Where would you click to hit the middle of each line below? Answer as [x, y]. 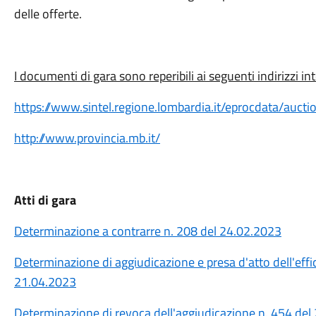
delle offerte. [48, 14]
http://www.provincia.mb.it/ [87, 138]
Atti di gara [45, 200]
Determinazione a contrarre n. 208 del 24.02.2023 [147, 231]
